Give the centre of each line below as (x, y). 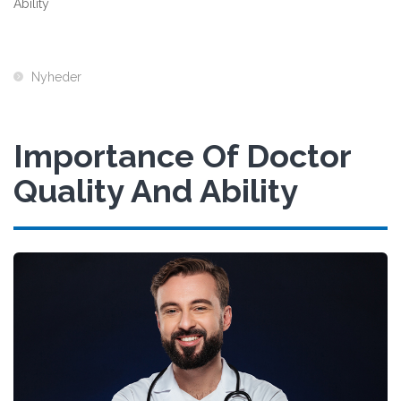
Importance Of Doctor (183, 156)
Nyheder (56, 77)
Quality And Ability (156, 191)
